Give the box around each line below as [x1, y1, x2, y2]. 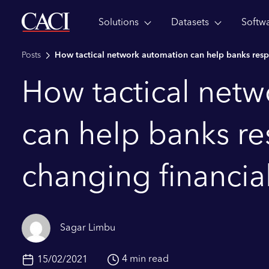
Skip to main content [21, 21, 111, 31]
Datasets [171, 18, 209, 28]
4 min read [122, 255, 169, 264]
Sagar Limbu [60, 223, 115, 233]
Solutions [98, 18, 139, 28]
